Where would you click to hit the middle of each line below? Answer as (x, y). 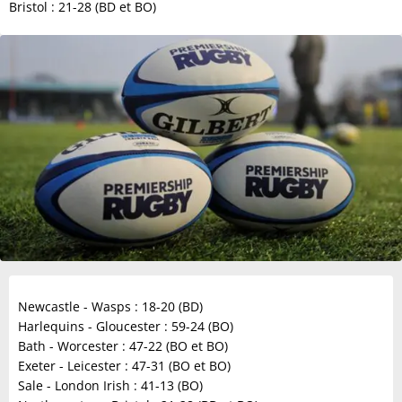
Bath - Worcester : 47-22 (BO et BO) (123, 346)
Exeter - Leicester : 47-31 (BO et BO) (124, 366)
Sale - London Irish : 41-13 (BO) (110, 385)
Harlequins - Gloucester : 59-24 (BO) (126, 326)
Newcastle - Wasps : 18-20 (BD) (110, 306)
